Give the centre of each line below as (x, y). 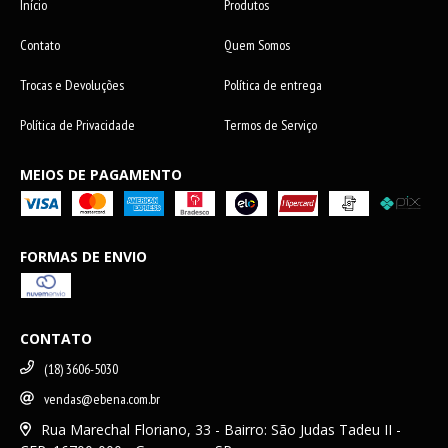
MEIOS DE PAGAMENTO (101, 174)
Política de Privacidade (77, 124)
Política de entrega (273, 84)
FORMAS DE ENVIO (83, 256)
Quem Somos (257, 44)
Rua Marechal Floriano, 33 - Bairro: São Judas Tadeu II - (220, 429)
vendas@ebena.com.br (102, 399)
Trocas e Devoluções (72, 84)
